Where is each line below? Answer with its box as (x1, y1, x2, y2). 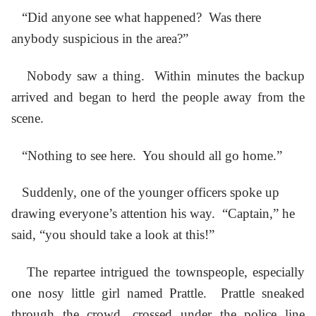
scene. (11, 111, 44, 126)
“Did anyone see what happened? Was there (11, 10, 261, 25)
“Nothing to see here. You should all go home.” (11, 147, 282, 163)
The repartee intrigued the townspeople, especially (11, 265, 305, 280)
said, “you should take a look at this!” (11, 227, 214, 243)
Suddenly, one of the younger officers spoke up (11, 185, 279, 200)
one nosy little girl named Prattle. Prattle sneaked (11, 286, 305, 301)
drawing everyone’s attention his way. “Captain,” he (11, 206, 295, 221)
